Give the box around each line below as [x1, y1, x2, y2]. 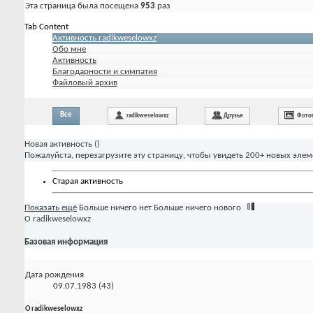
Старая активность [52, 177, 123, 187]
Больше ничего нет [79, 203, 152, 212]
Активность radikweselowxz [52, 33, 156, 43]
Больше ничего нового [154, 203, 241, 212]
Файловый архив [52, 78, 117, 87]
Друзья [224, 112, 242, 119]
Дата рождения [25, 270, 84, 280]
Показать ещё [24, 203, 77, 212]
